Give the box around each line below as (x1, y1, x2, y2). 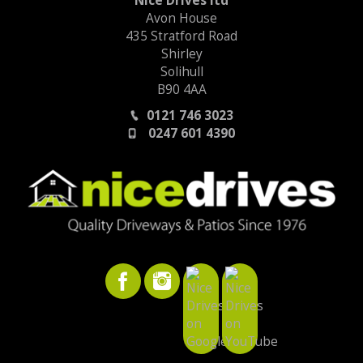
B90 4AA (156, 81, 207, 99)
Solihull (160, 63, 203, 81)
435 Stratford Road (126, 28, 237, 45)
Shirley (160, 45, 203, 63)
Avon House (146, 10, 217, 28)
